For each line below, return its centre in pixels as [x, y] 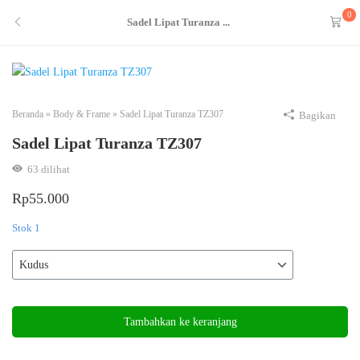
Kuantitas [33, 299]
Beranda [28, 114]
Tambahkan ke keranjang [180, 322]
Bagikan [317, 115]
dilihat [54, 169]
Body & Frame [82, 114]
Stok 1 [26, 228]
